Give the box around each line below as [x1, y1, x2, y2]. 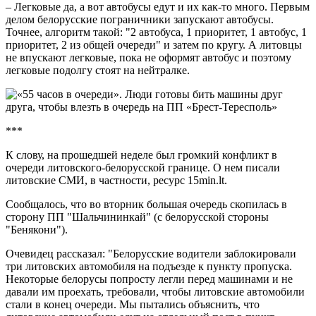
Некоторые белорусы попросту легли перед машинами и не [6, 272, 293, 285]
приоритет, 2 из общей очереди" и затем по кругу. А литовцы [6, 38, 302, 51]
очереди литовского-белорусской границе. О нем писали [6, 161, 280, 174]
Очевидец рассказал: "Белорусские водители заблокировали [6, 247, 296, 260]
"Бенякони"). [6, 223, 68, 236]
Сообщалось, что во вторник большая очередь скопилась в [6, 197, 287, 210]
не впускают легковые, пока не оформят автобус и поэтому [6, 51, 291, 63]
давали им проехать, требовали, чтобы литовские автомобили [6, 285, 305, 298]
